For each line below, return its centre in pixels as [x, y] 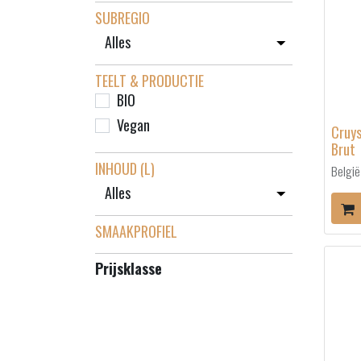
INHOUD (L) [125, 168]
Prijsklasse [129, 268]
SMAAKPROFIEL [136, 231]
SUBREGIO [122, 18]
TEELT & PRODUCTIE [149, 81]
